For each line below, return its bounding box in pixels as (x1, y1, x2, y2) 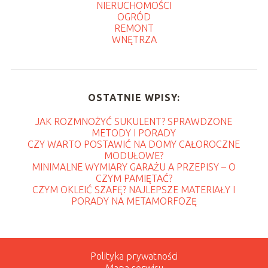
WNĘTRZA (111, 33, 157, 45)
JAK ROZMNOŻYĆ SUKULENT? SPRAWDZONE (35, 115, 233, 127)
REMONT (114, 22, 154, 33)
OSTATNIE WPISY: (87, 92, 180, 103)
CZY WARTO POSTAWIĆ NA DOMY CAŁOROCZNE (28, 138, 240, 150)
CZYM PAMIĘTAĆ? (95, 172, 172, 184)
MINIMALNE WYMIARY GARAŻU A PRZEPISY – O (32, 161, 236, 172)
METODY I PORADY (92, 127, 176, 138)
